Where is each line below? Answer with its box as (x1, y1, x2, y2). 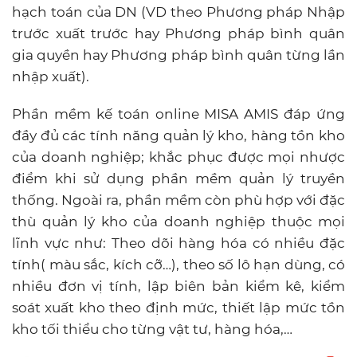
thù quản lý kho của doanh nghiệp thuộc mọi (12, 213, 345, 229)
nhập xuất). (12, 68, 89, 84)
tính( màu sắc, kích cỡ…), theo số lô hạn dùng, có (12, 256, 345, 273)
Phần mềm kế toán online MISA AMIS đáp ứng (12, 105, 345, 122)
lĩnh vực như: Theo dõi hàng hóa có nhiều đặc (12, 234, 345, 251)
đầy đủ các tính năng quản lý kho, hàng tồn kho (12, 127, 345, 143)
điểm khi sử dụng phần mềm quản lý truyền (12, 170, 345, 186)
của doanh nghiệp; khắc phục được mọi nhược (12, 148, 345, 165)
